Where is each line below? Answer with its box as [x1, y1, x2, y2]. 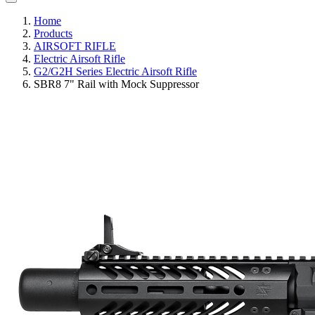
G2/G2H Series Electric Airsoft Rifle [34, 65, 197, 78]
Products [34, 27, 72, 40]
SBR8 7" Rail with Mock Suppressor [34, 78, 199, 91]
